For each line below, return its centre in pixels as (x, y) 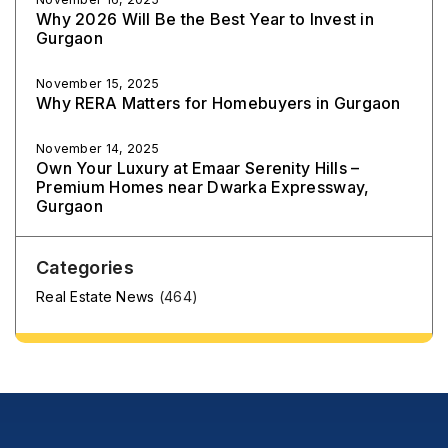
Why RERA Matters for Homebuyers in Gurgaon (218, 103)
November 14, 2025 (98, 149)
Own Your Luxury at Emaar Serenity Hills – (198, 168)
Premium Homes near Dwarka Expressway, (203, 187)
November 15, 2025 (98, 84)
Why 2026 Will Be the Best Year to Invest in (205, 19)
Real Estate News (95, 297)
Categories (85, 268)
